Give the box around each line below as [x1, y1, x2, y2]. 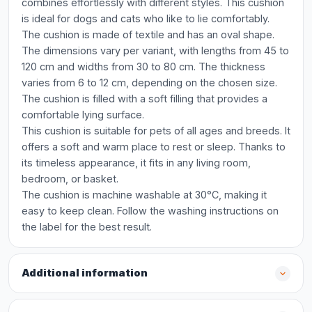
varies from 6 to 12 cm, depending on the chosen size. [22, 77, 277, 88]
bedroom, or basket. [22, 173, 118, 185]
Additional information [22, 267, 148, 279]
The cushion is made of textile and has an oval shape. [22, 29, 274, 40]
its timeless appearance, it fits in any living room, [22, 157, 251, 169]
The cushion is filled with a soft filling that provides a [22, 93, 267, 104]
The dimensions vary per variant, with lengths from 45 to [22, 45, 289, 56]
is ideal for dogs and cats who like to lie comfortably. [22, 13, 270, 24]
